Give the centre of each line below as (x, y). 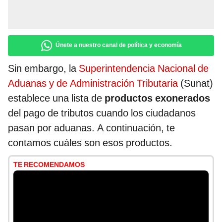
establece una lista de (56, 98)
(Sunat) (195, 83)
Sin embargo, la (43, 69)
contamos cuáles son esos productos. (90, 143)
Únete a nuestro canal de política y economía (119, 45)
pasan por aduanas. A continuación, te (91, 128)
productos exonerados (157, 98)
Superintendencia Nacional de (144, 69)
